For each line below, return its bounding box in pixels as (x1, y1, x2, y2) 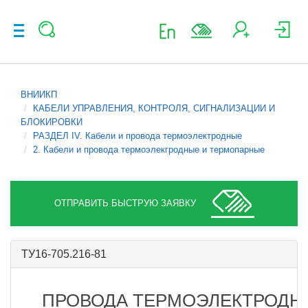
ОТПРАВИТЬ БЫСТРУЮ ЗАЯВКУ (54, 198, 196, 208)
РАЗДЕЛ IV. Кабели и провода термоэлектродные (33, 131, 242, 141)
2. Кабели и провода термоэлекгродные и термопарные (33, 144, 265, 155)
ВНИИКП (21, 89, 57, 100)
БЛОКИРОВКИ (21, 117, 82, 127)
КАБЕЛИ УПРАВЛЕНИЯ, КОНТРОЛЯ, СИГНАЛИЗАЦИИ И (33, 103, 275, 113)
